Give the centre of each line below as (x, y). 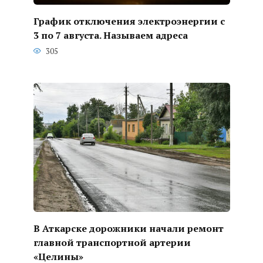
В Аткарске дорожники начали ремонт (128, 228)
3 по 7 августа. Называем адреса (110, 35)
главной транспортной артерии (112, 242)
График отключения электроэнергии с (129, 21)
